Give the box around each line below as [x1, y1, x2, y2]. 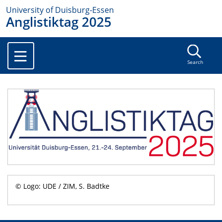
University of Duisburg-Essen [6, 4, 114, 15]
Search [187, 59, 203, 66]
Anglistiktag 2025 [6, 13, 111, 31]
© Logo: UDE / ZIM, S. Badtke [15, 181, 110, 191]
